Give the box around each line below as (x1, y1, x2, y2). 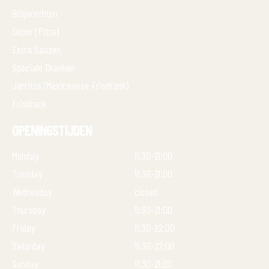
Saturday (12, 239, 45, 252)
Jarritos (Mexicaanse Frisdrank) (12, 79, 128, 92)
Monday (12, 149, 39, 162)
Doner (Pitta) (12, 25, 59, 38)
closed (134, 185, 157, 198)
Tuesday (12, 167, 43, 180)
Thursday (12, 203, 46, 216)
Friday (12, 221, 35, 234)
